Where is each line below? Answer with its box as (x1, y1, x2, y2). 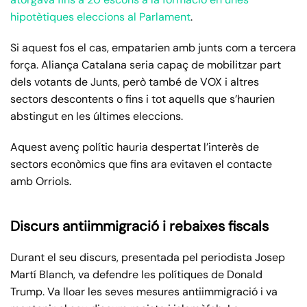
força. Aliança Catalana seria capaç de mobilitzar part (10, 58, 281, 73)
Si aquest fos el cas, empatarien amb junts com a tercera (10, 40, 296, 56)
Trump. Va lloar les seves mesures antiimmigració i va (10, 284, 278, 299)
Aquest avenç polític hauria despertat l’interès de (10, 140, 259, 155)
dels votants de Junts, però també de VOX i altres (10, 75, 259, 90)
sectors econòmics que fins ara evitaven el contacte (10, 157, 272, 172)
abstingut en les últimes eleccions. (10, 109, 183, 124)
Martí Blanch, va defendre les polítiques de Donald (10, 267, 262, 282)
